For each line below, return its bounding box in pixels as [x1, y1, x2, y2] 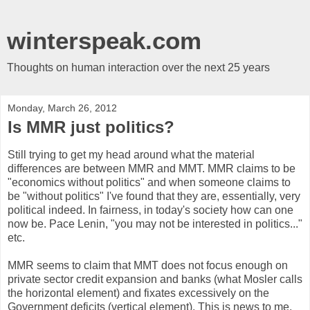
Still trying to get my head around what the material [8, 148, 255, 161]
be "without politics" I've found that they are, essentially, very [8, 190, 300, 202]
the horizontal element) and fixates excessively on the [8, 286, 269, 299]
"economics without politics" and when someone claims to [8, 176, 291, 188]
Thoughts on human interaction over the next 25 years [7, 62, 270, 73]
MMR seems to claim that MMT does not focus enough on [8, 259, 288, 271]
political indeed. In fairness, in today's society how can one [8, 203, 293, 216]
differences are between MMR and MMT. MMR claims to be [8, 162, 295, 174]
